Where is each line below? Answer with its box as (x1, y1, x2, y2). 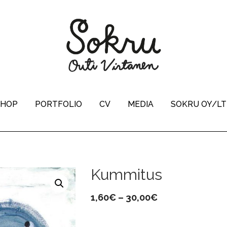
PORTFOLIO (34, 99, 82, 109)
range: (157, 207, 186, 218)
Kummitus (91, 166, 162, 184)
